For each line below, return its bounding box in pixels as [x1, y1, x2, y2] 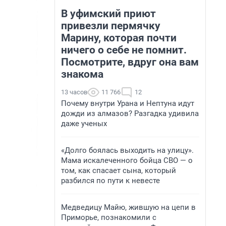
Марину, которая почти [61, 32, 177, 44]
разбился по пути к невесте [61, 176, 160, 185]
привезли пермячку [61, 20, 160, 32]
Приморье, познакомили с [61, 213, 156, 222]
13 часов [61, 88, 87, 96]
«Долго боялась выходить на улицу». [61, 146, 194, 155]
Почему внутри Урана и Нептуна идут [61, 99, 194, 108]
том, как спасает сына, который [61, 166, 176, 175]
